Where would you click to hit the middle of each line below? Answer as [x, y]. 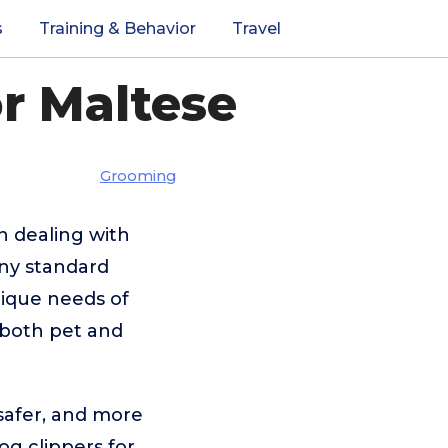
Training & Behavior [117, 28]
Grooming [138, 176]
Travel [256, 28]
